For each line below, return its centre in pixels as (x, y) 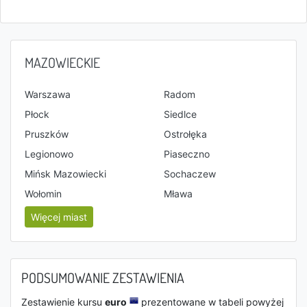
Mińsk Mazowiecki (65, 174)
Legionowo (49, 154)
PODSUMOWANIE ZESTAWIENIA (103, 278)
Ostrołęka (185, 134)
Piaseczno (187, 154)
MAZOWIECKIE (62, 62)
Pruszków (47, 134)
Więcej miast (59, 217)
